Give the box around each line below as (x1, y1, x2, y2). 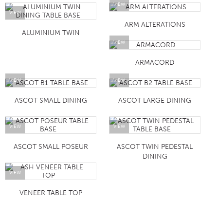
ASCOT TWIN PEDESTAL (117, 143, 193, 151)
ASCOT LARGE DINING (118, 96, 192, 105)
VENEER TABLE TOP (19, 189, 82, 198)
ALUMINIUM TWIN (21, 28, 80, 37)
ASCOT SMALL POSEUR (13, 143, 88, 151)
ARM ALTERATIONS (124, 20, 185, 29)
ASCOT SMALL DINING (14, 96, 87, 105)
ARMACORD (135, 58, 175, 67)
